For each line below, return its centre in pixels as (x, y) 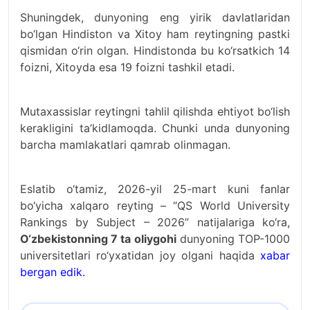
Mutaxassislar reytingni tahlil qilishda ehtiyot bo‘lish (155, 111)
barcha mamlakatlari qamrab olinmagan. (125, 145)
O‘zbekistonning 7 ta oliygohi (98, 239)
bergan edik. (53, 272)
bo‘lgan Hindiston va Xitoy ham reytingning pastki (155, 34)
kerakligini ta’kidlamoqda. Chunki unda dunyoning (155, 128)
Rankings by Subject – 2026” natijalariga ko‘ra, (155, 222)
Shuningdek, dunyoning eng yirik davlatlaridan (155, 17)
